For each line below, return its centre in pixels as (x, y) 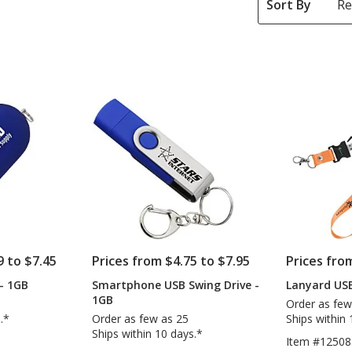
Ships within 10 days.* (148, 333)
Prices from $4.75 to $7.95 (171, 260)
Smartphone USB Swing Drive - (176, 284)
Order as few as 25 (141, 318)
